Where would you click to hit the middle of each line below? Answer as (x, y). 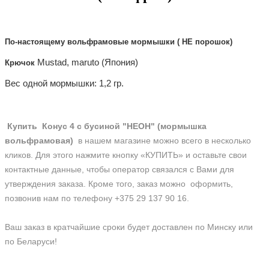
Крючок (21, 63)
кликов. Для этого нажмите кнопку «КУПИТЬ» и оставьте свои (126, 155)
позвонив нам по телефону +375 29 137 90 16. (97, 198)
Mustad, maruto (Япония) (88, 62)
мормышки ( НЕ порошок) (182, 42)
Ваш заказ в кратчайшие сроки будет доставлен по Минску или (129, 227)
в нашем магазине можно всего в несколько (165, 141)
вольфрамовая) (40, 141)
